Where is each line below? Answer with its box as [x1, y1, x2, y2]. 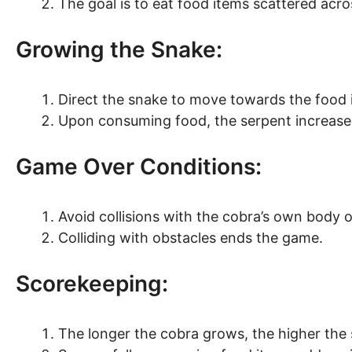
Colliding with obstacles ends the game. [58, 229, 323, 246]
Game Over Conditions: [16, 153, 262, 180]
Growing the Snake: [16, 36, 222, 63]
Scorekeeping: [16, 270, 168, 297]
